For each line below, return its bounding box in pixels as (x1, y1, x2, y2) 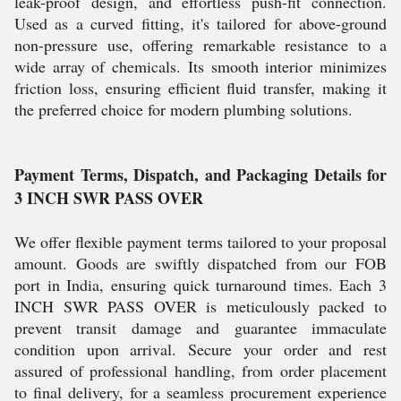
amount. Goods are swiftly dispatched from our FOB (14, 252, 387, 274)
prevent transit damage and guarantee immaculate (14, 317, 387, 338)
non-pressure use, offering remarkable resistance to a (14, 34, 387, 55)
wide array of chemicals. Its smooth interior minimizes (14, 55, 387, 77)
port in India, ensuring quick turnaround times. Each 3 (14, 274, 387, 295)
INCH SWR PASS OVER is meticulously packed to (14, 295, 387, 317)
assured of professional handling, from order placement (14, 360, 387, 381)
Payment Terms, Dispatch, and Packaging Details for (14, 163, 387, 186)
